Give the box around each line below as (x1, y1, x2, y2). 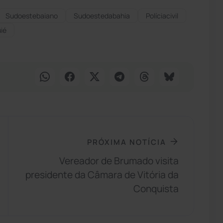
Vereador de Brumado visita (59, 154, 179, 168)
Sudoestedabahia (74, 10, 130, 20)
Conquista (133, 182, 179, 196)
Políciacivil (146, 10, 178, 20)
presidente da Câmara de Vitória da (25, 168, 179, 182)
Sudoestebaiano (5, 10, 58, 20)
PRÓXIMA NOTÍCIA (87, 136, 167, 147)
